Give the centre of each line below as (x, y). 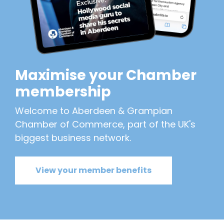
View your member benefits (93, 170)
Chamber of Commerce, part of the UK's (105, 124)
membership (63, 92)
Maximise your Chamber (106, 75)
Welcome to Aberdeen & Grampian (94, 111)
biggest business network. (73, 138)
